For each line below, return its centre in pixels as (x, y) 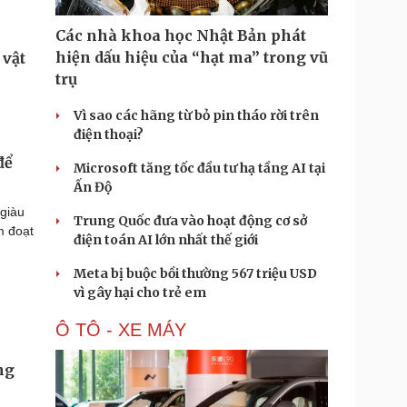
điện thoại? (109, 134)
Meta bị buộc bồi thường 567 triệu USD (195, 273)
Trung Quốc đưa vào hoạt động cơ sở (190, 221)
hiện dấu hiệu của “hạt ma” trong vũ (192, 57)
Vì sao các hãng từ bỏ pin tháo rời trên (196, 115)
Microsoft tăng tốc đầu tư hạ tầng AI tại (199, 168)
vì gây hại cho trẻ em (140, 293)
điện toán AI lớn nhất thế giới (166, 240)
